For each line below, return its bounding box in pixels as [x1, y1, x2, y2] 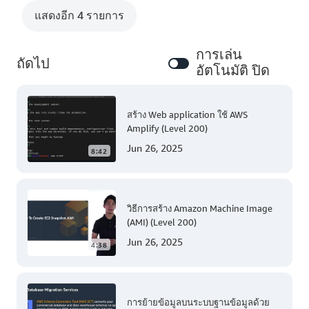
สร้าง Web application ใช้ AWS [127, 108, 248, 120]
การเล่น [196, 46, 242, 63]
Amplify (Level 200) [127, 122, 208, 134]
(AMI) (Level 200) [127, 216, 197, 228]
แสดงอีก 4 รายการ [34, 8, 124, 22]
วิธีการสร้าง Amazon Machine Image [127, 202, 272, 214]
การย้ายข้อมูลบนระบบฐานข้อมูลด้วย [127, 296, 270, 308]
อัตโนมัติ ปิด [196, 62, 270, 79]
